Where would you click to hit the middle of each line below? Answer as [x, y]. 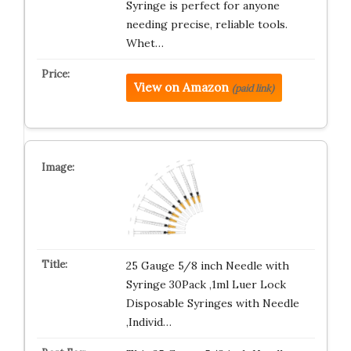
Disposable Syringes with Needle [212, 303]
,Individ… [148, 322]
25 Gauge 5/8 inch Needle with [207, 266]
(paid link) [253, 88]
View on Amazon [181, 87]
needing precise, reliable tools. [206, 24]
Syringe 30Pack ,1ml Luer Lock [206, 284]
